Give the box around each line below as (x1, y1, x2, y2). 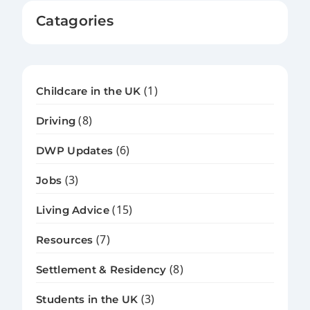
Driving (36, 114, 76, 128)
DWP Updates (36, 144, 113, 158)
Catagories (36, 12, 113, 30)
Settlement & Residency (36, 263, 167, 277)
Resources (36, 233, 93, 247)
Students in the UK (36, 293, 138, 307)
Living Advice (36, 203, 109, 217)
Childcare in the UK (36, 84, 141, 98)
